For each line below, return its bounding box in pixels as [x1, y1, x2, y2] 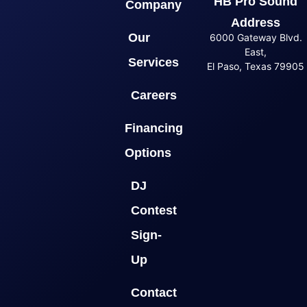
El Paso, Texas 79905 [207, 60, 305, 73]
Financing [124, 121, 183, 136]
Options [124, 146, 171, 160]
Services [128, 56, 179, 70]
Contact [130, 286, 177, 300]
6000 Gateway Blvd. [209, 32, 302, 44]
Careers [130, 88, 177, 103]
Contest [130, 204, 177, 218]
